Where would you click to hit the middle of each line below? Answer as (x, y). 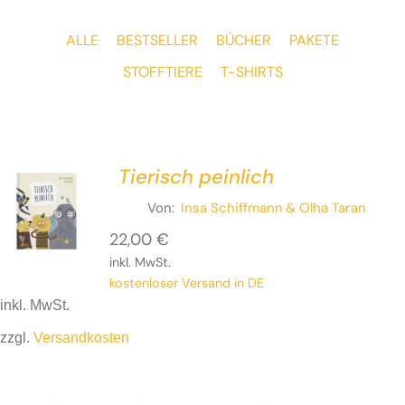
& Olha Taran (326, 208)
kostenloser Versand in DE (186, 283)
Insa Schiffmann (232, 208)
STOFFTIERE (162, 72)
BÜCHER (244, 41)
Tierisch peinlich (196, 177)
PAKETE (314, 41)
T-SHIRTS (251, 72)
